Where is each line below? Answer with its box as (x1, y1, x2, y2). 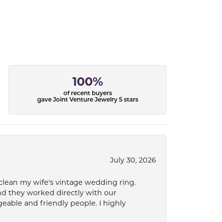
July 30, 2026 (110, 157, 156, 165)
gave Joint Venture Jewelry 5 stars (37, 97, 138, 104)
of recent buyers (63, 91, 112, 97)
